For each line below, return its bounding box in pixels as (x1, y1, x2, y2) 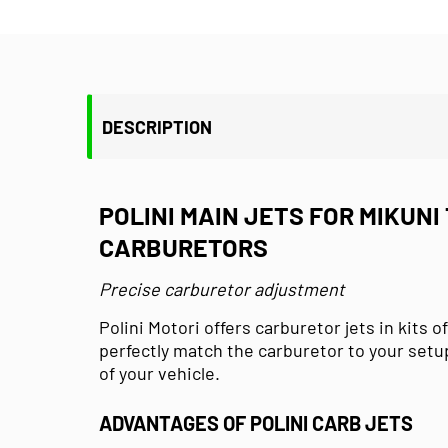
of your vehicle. (99, 361, 220, 384)
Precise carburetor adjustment (99, 277, 345, 300)
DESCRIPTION (102, 115, 212, 138)
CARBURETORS (99, 231, 268, 262)
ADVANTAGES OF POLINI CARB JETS (99, 410, 413, 435)
